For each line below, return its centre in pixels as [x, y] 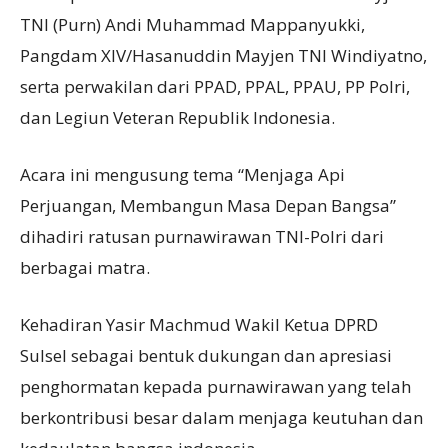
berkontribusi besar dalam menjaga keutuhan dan [221, 418]
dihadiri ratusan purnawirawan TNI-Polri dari [202, 237]
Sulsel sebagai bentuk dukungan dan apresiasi [206, 356]
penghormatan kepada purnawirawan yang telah [215, 387]
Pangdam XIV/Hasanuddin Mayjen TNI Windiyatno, [223, 56]
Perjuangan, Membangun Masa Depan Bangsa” [208, 206]
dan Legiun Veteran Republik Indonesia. [177, 118]
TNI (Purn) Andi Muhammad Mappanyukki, [192, 25]
